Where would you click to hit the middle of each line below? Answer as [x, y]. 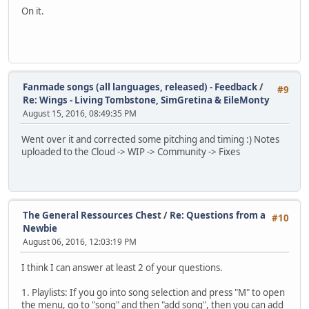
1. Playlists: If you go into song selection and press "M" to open [153, 292]
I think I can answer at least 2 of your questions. [122, 267]
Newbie [40, 228]
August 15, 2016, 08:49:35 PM [80, 113]
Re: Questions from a [218, 215]
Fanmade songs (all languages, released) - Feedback [140, 87]
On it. [33, 11]
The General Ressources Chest [92, 215]
